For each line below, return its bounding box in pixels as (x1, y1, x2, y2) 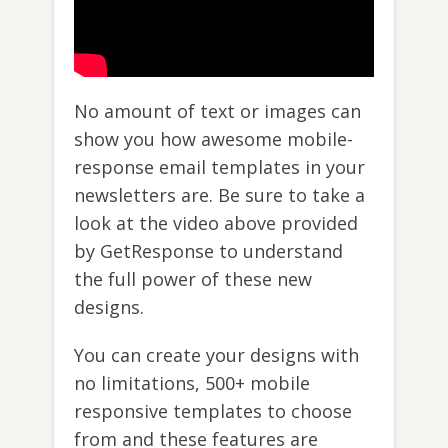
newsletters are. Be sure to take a (74, 182, 365, 207)
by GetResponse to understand (74, 238, 343, 263)
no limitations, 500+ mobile (74, 370, 310, 395)
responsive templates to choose (74, 398, 352, 423)
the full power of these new (74, 266, 312, 291)
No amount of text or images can (74, 98, 361, 123)
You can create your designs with (74, 342, 359, 367)
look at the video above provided (74, 210, 358, 235)
